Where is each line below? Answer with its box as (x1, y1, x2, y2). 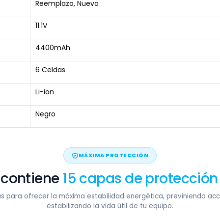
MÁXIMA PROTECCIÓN (78, 151, 149, 159)
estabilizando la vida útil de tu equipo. (47, 201, 173, 211)
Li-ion (35, 87, 54, 97)
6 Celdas (35, 65, 65, 75)
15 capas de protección (62, 169, 218, 188)
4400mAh (35, 43, 70, 53)
